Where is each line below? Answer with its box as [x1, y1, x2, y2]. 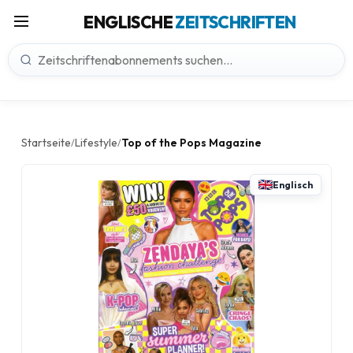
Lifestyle [75, 136, 117, 150]
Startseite [21, 136, 71, 150]
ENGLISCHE [84, 12, 176, 32]
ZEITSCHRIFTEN [175, 12, 296, 32]
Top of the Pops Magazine [121, 136, 262, 150]
